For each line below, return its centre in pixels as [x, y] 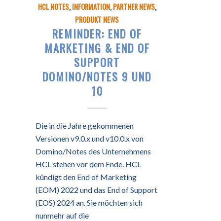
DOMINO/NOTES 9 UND [97, 76]
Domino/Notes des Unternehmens [93, 151]
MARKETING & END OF [97, 48]
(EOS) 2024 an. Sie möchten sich [89, 203]
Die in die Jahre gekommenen [85, 126]
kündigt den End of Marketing [86, 177]
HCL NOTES [53, 7]
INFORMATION [91, 7]
